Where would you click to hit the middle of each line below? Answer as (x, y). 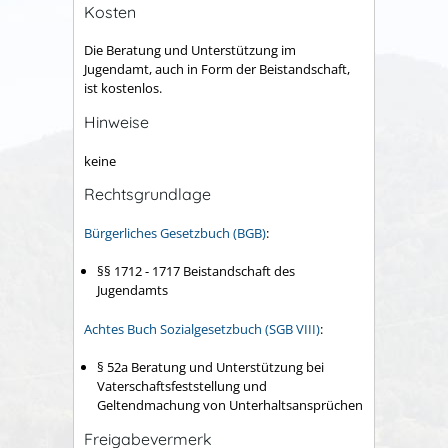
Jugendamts (132, 290)
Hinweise (116, 122)
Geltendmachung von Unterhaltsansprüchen (230, 405)
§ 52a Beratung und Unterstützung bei (210, 367)
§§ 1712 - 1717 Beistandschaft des (196, 271)
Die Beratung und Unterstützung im (190, 50)
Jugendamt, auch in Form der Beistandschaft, (217, 69)
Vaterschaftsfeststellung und (182, 386)
